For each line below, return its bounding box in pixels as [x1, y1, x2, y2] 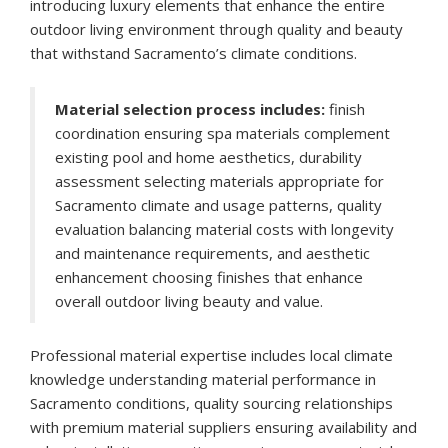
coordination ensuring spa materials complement [55, 123, 390, 144]
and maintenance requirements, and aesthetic [55, 243, 370, 264]
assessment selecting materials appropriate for [55, 171, 384, 192]
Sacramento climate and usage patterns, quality [55, 195, 382, 216]
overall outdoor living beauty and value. [55, 291, 323, 312]
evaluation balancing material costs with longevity [55, 219, 394, 240]
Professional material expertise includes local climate [30, 345, 393, 366]
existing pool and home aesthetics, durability [55, 147, 362, 168]
